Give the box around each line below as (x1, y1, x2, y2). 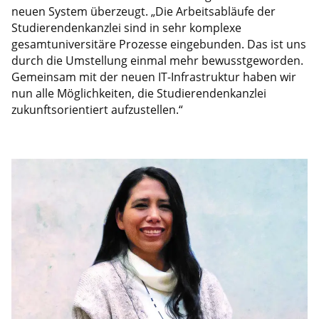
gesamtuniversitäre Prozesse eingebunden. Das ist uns (11, 36, 306, 52)
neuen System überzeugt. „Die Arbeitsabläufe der (11, 3, 276, 19)
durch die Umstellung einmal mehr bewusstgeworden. (11, 52, 303, 68)
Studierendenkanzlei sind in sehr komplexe (11, 19, 241, 36)
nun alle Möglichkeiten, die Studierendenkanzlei (11, 85, 266, 101)
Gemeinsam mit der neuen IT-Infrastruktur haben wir (11, 68, 296, 85)
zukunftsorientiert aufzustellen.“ (11, 101, 183, 117)
